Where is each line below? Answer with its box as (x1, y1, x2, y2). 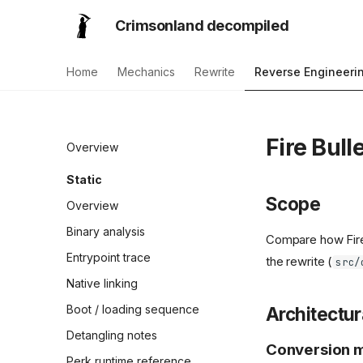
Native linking (66, 276, 138, 290)
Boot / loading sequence (66, 302, 199, 316)
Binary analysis (66, 224, 145, 238)
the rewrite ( (266, 254, 333, 269)
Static (66, 173, 102, 186)
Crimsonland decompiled (115, 17, 289, 34)
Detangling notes (66, 328, 157, 342)
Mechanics (117, 65, 175, 79)
